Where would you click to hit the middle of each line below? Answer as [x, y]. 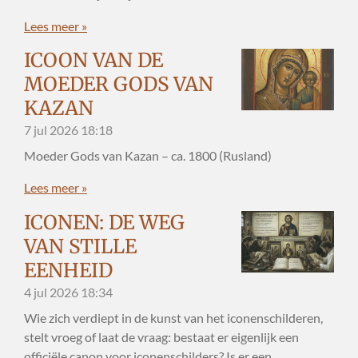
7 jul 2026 [51, 129]
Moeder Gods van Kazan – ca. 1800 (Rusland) [148, 156]
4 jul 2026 [51, 292]
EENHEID [68, 270]
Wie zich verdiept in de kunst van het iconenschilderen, [173, 317]
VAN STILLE [80, 246]
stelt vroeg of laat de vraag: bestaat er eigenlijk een [161, 336]
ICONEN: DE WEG [104, 222]
